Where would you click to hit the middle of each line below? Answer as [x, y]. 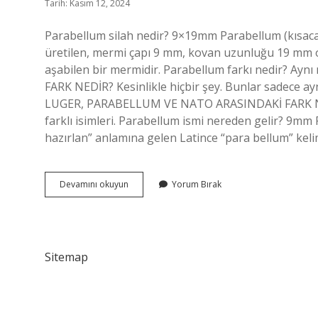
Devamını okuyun [94, 184]
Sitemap [66, 257]
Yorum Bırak [197, 184]
